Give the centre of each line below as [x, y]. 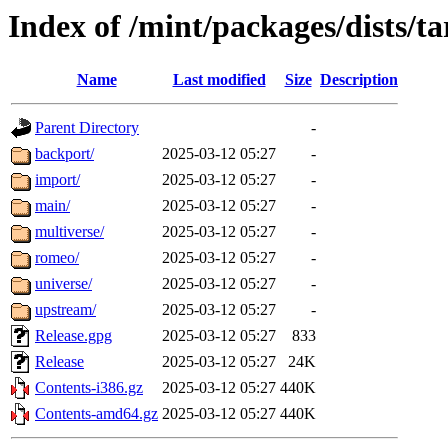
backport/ [64, 154]
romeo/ [57, 258]
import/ [57, 180]
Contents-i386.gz [89, 388]
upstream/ [65, 310]
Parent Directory [87, 128]
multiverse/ [69, 232]
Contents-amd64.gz [96, 414]
